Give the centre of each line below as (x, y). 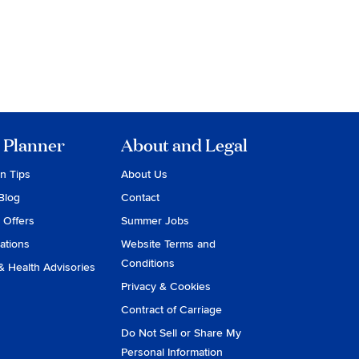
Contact (140, 198)
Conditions (148, 263)
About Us (144, 174)
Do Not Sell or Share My (181, 333)
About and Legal (184, 145)
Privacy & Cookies (166, 286)
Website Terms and (168, 244)
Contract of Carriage (171, 310)
